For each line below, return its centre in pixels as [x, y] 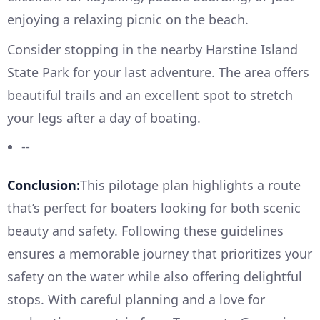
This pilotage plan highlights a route [190, 185]
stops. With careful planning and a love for [136, 300]
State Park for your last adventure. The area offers [158, 72]
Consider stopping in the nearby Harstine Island [152, 50]
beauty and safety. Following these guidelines [145, 231]
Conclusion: [44, 185]
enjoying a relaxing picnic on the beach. [128, 20]
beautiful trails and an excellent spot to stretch [150, 95]
